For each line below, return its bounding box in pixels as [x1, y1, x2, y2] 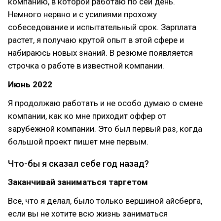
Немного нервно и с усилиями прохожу [8, 9, 157, 19]
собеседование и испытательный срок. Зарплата [8, 22, 196, 32]
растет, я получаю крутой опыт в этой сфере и [8, 35, 184, 45]
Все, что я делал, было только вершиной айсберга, [8, 196, 202, 206]
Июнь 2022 [8, 79, 52, 89]
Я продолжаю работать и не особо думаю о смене [8, 98, 203, 108]
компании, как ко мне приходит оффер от [8, 111, 166, 121]
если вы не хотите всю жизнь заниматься [8, 209, 168, 219]
